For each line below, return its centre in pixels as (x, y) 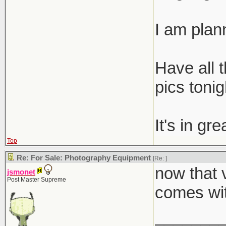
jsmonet (21, 172)
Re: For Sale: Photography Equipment (84, 158)
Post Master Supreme (37, 180)
